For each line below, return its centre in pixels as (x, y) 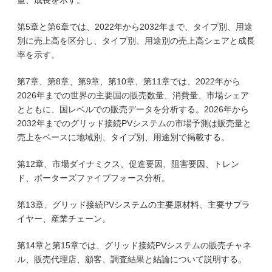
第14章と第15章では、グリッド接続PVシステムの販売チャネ (134, 245)
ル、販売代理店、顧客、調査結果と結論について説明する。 (132, 259)
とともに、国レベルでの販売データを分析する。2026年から (133, 109)
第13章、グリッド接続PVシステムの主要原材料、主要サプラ (134, 205)
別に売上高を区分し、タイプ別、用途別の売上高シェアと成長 (136, 41)
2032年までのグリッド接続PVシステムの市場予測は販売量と (134, 123)
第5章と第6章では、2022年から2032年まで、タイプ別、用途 (135, 27)
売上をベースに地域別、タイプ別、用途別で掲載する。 (123, 137)
